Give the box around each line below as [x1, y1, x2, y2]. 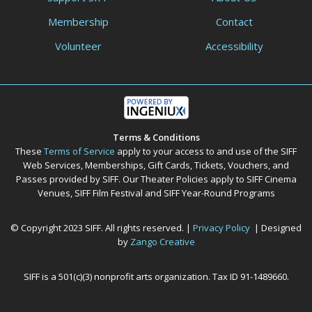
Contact [215, 15, 253, 29]
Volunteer [54, 39, 102, 54]
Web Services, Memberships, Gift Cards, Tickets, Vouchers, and [23, 159, 289, 172]
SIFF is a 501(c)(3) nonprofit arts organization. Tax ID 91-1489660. [23, 270, 289, 283]
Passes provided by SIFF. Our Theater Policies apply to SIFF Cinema [15, 173, 297, 186]
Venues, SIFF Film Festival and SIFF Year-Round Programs [37, 187, 275, 200]
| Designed [250, 221, 302, 235]
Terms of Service [44, 145, 115, 158]
